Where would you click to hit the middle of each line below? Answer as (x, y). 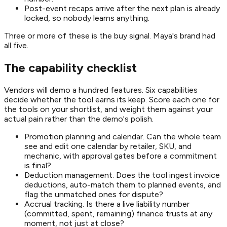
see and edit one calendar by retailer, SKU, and (108, 146)
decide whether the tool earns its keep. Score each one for (112, 99)
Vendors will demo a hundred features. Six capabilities (101, 90)
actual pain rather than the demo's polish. (79, 119)
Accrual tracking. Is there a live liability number (107, 204)
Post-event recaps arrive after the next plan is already (122, 8)
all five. (16, 45)
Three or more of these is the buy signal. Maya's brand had (110, 35)
